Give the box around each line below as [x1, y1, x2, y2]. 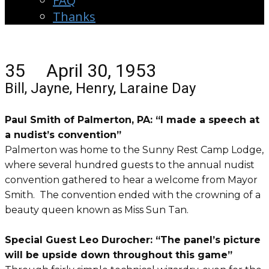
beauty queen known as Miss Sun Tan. [5, 204, 196, 216]
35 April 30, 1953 [5, 60, 156, 81]
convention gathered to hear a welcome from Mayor [5, 174, 258, 186]
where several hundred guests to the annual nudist [5, 159, 255, 171]
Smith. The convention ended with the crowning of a [5, 189, 261, 201]
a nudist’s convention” [5, 129, 124, 141]
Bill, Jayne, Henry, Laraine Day [5, 80, 196, 97]
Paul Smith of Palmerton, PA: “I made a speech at [5, 114, 259, 125]
